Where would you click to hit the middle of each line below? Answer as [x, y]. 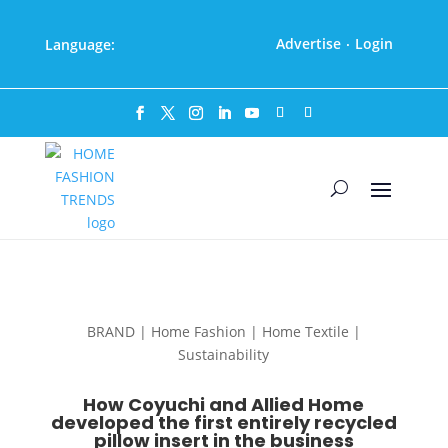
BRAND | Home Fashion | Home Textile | [223, 332]
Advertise [309, 43]
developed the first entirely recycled [223, 423]
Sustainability [224, 355]
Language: [79, 44]
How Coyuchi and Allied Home [224, 405]
